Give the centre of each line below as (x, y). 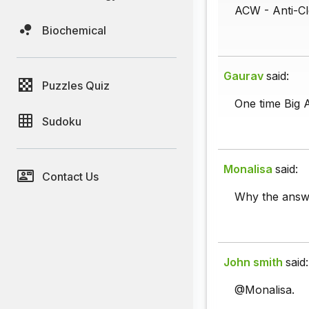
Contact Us (70, 176)
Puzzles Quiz (76, 85)
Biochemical (74, 30)
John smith (253, 262)
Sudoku (62, 121)
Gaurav (243, 76)
